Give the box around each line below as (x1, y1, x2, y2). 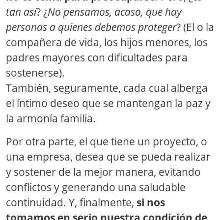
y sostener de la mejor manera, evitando (6, 165, 201, 179)
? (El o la (176, 20, 214, 34)
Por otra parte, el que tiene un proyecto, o (6, 135, 207, 148)
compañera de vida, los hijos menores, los (6, 35, 208, 49)
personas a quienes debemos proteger (6, 20, 176, 34)
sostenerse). (6, 66, 65, 80)
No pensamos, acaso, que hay (48, 5, 182, 19)
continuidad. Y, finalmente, (6, 195, 137, 209)
